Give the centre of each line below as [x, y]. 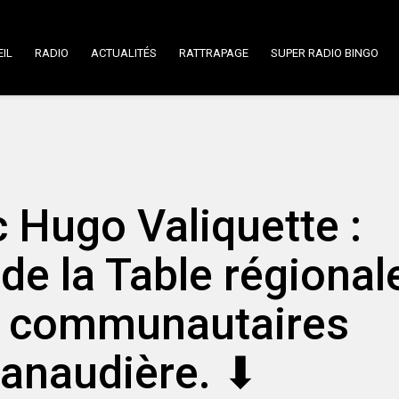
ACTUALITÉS [124, 53]
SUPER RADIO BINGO [325, 53]
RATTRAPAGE [214, 53]
